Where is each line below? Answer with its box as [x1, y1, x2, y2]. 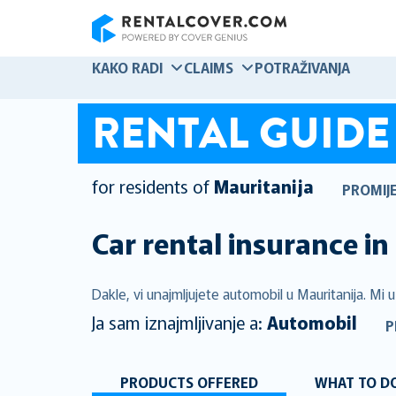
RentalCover [91, 42, 166, 63]
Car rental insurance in [92, 222, 389, 263]
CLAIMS [184, 57, 233, 78]
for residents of [92, 173, 209, 200]
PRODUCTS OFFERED [120, 370, 258, 392]
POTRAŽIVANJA [255, 57, 350, 78]
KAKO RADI [92, 57, 163, 78]
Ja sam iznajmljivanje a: [92, 308, 267, 335]
